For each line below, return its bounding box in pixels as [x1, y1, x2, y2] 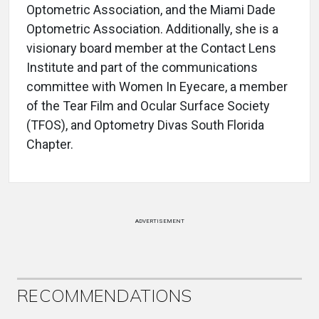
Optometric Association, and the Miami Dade [26, 2, 276, 17]
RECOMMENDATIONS [17, 285, 192, 306]
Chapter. [26, 137, 73, 152]
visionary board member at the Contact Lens [26, 41, 276, 56]
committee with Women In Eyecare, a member [26, 79, 288, 94]
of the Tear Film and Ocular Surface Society [26, 98, 270, 113]
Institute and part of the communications [26, 60, 258, 75]
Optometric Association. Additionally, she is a [26, 21, 278, 36]
